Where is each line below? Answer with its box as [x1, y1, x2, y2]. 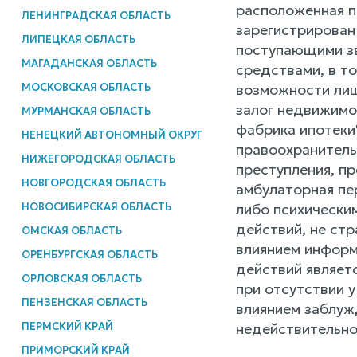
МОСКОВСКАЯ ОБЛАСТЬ [21, 80, 151, 94]
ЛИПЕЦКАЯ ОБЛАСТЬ [21, 32, 135, 46]
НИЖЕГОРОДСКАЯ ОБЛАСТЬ [21, 151, 175, 166]
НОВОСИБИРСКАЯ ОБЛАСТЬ [21, 199, 171, 214]
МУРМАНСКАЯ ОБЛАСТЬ [21, 104, 151, 118]
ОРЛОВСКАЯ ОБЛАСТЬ [21, 271, 142, 285]
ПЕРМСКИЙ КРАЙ [21, 319, 113, 333]
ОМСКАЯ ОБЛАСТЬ [21, 223, 122, 237]
